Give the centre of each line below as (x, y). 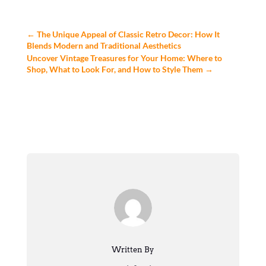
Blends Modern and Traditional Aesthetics (104, 46)
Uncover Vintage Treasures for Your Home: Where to (124, 58)
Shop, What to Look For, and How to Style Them (115, 69)
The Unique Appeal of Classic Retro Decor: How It (128, 34)
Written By (133, 250)
